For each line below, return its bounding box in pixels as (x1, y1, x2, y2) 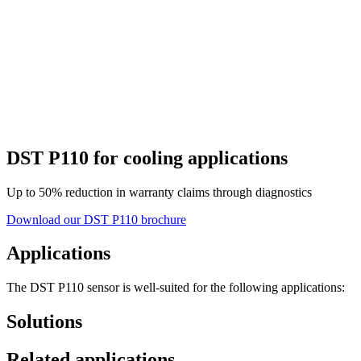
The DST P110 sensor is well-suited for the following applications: (6, 280, 345, 295)
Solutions (6, 311, 82, 333)
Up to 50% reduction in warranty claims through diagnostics (6, 185, 312, 199)
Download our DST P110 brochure (6, 212, 186, 226)
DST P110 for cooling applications (6, 147, 288, 168)
